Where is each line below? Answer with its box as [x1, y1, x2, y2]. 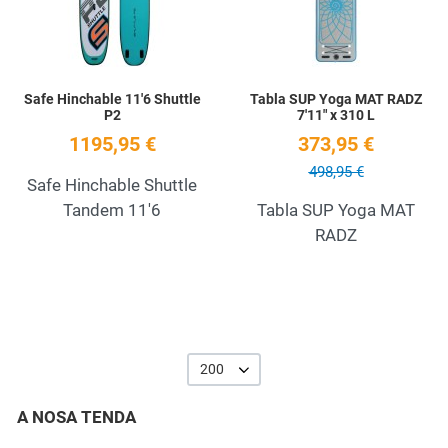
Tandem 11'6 [63, 199, 161, 220]
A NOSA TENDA [16, 406, 136, 427]
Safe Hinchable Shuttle [27, 174, 197, 195]
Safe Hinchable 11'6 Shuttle [23, 90, 201, 107]
